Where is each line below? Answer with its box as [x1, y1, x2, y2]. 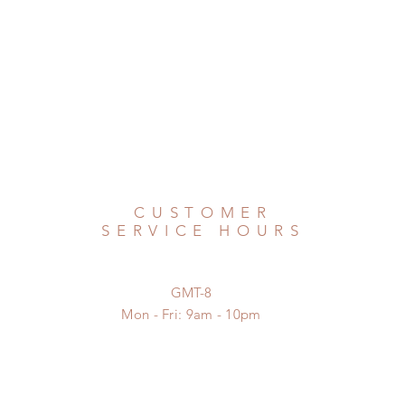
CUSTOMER [134, 203, 273, 221]
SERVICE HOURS [101, 221, 306, 240]
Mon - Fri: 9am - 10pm [121, 306, 261, 323]
